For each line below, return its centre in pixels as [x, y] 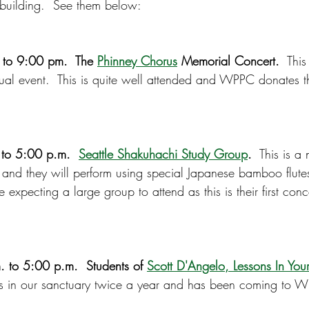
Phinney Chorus [137, 60]
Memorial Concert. [228, 60]
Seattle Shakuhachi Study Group [163, 153]
